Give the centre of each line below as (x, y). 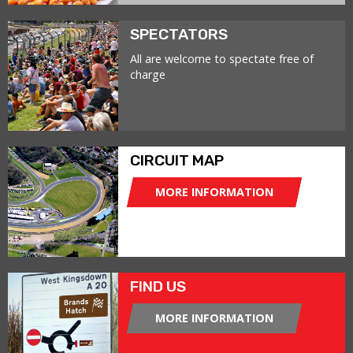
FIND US (158, 286)
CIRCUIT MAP (177, 160)
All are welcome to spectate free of (222, 59)
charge (148, 74)
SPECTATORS (179, 34)
